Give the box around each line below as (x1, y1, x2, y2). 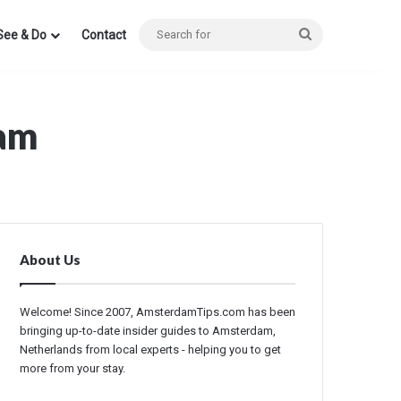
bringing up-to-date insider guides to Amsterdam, (20, 324, 277, 337)
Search (311, 26, 352, 42)
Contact (81, 28, 126, 42)
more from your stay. (20, 362, 126, 375)
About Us (20, 252, 81, 268)
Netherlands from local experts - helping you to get (20, 343, 282, 356)
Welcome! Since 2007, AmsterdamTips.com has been (20, 305, 296, 319)
